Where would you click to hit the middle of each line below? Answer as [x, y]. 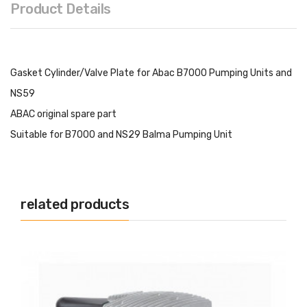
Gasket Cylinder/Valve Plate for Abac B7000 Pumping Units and [151, 73]
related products [75, 205]
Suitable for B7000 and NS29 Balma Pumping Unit [121, 135]
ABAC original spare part [63, 114]
